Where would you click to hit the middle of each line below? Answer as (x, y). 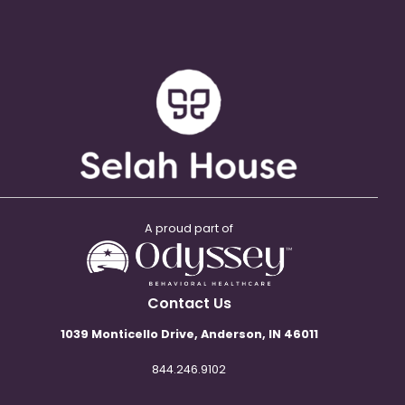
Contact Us (189, 303)
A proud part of (189, 228)
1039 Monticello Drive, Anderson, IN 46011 (189, 334)
